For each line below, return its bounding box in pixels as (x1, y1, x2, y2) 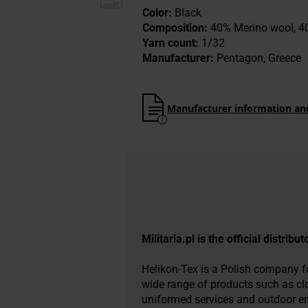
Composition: (142, 21, 208, 34)
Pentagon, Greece (214, 51, 301, 65)
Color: (142, 5, 172, 19)
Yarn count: (142, 36, 199, 49)
